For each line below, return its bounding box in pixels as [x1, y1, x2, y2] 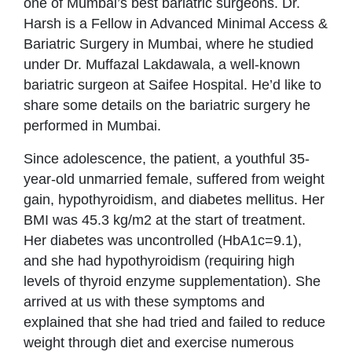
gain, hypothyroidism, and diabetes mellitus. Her [24, 191, 324, 207]
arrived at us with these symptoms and [24, 293, 265, 310]
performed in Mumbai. [24, 117, 165, 134]
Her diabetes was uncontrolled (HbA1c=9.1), [24, 232, 302, 248]
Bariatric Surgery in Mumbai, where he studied [24, 35, 313, 52]
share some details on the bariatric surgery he [24, 97, 310, 113]
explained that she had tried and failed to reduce [24, 313, 325, 330]
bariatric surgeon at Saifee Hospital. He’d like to [24, 76, 321, 93]
